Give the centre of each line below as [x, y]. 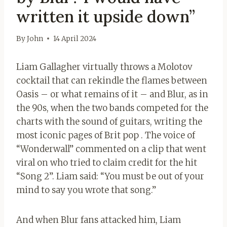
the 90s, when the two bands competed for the [112, 108]
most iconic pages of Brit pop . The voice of [106, 135]
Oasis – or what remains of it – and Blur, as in [112, 94]
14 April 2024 [75, 39]
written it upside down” [106, 16]
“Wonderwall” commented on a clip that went [111, 149]
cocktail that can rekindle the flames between [112, 80]
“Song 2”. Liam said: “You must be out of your [110, 176]
